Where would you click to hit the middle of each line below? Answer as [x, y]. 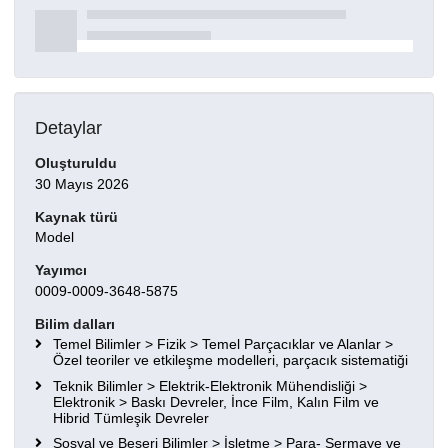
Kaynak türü [76, 216]
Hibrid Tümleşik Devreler [131, 417]
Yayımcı [61, 270]
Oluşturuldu [76, 162]
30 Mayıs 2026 [82, 183]
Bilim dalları [75, 324]
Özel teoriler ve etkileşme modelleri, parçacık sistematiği [230, 360]
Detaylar [68, 128]
